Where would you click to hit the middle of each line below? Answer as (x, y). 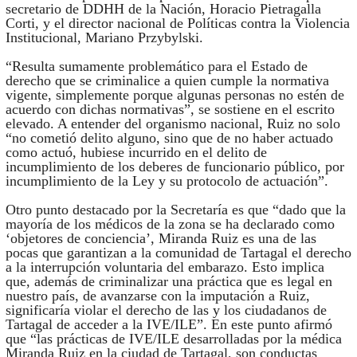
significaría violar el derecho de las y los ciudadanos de (166, 310)
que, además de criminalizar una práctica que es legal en (169, 282)
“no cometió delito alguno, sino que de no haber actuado (169, 138)
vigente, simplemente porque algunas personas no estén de (175, 95)
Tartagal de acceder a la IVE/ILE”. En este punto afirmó (169, 325)
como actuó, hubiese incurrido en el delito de (136, 153)
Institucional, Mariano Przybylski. (104, 38)
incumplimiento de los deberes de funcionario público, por (175, 167)
